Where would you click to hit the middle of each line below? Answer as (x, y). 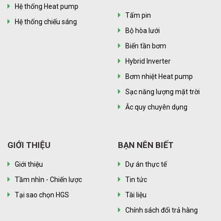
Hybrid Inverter (148, 61)
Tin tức (136, 179)
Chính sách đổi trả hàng (162, 210)
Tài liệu (136, 195)
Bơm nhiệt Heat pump (159, 76)
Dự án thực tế (146, 164)
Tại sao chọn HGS (42, 195)
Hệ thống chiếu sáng (46, 21)
